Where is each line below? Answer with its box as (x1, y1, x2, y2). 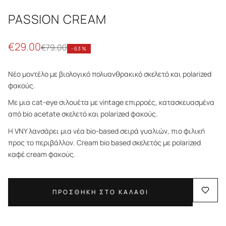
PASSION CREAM (8, 10, 107, 27)
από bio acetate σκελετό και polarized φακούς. (8, 109, 158, 119)
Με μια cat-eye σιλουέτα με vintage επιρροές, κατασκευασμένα (8, 97, 214, 107)
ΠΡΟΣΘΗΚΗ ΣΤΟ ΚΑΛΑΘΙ (52, 187, 149, 196)
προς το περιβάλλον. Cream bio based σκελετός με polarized (8, 137, 201, 147)
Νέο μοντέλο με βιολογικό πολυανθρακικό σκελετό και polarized (8, 69, 211, 79)
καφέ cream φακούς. (8, 149, 76, 159)
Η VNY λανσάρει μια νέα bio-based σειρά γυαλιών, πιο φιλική (8, 126, 205, 136)
